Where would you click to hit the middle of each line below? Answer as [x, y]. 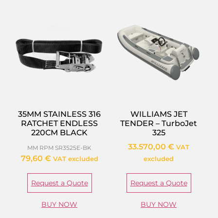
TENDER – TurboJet [159, 124]
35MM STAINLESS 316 [59, 114]
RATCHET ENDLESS [59, 124]
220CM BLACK [59, 133]
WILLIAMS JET [159, 114]
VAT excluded [75, 159]
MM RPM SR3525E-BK [59, 148]
